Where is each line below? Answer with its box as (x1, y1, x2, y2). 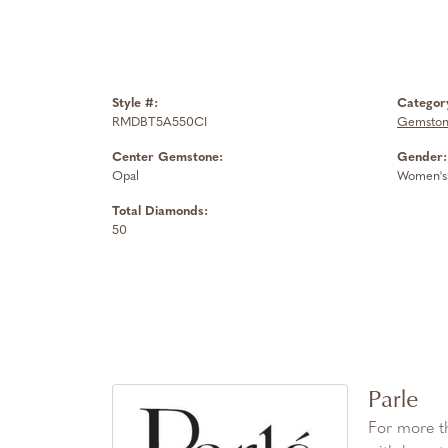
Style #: (112, 97, 158, 110)
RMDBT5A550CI (112, 116, 207, 129)
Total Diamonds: (112, 205, 208, 218)
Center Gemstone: (112, 151, 223, 164)
